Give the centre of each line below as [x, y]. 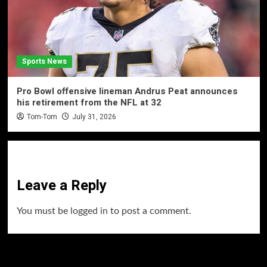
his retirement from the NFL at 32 [89, 102]
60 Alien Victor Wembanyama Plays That [118, 256]
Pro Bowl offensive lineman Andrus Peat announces [127, 91]
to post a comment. [149, 211]
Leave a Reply [61, 185]
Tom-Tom [42, 117]
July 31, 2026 [94, 117]
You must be [43, 211]
